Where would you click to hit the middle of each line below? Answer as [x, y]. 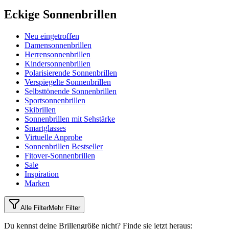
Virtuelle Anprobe [53, 138]
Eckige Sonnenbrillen [60, 15]
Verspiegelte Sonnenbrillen [68, 82]
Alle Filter [35, 208]
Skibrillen [40, 110]
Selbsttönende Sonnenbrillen [71, 91]
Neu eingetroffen [52, 36]
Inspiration [42, 174]
